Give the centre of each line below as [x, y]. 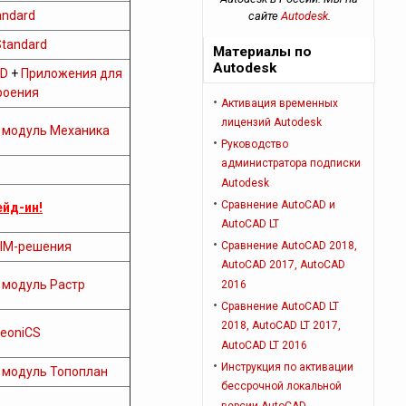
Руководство [255, 144]
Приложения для [71, 73]
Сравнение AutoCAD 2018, [290, 246]
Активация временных [280, 103]
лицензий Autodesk [272, 123]
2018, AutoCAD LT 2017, [281, 326]
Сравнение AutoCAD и [279, 205]
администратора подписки [291, 164]
